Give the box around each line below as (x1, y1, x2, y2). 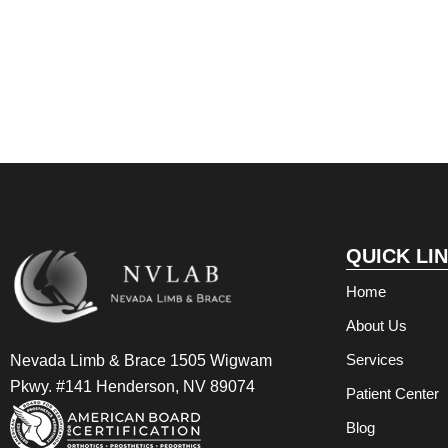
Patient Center (346, 385, 439, 402)
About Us (346, 317, 407, 334)
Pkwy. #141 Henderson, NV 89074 (10, 378, 255, 396)
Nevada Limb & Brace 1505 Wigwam (10, 352, 272, 370)
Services (346, 351, 404, 368)
